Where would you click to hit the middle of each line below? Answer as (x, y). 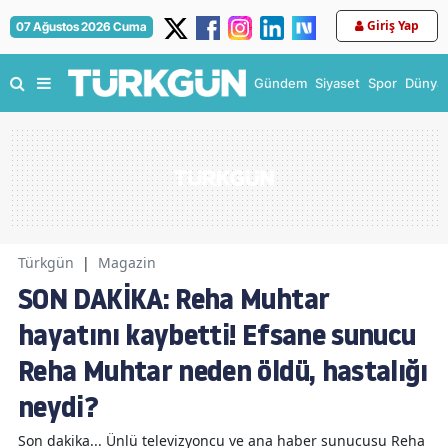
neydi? (58, 407)
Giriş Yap (393, 25)
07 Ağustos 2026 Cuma (81, 26)
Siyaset (337, 83)
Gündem (280, 83)
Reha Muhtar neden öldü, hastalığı (222, 371)
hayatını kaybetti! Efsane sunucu (217, 335)
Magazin (127, 262)
